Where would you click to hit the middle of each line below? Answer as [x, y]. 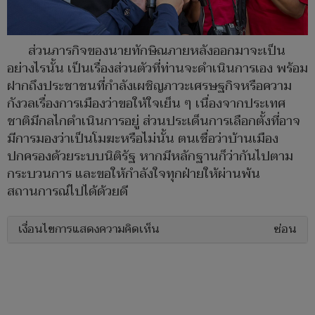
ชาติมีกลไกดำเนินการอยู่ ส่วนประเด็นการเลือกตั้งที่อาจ [154, 122]
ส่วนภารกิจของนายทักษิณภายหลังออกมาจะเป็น [157, 51]
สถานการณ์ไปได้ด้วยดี [67, 192]
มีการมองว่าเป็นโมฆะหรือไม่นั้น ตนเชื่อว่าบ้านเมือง [143, 139]
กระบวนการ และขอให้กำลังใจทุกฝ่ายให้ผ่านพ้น [134, 174]
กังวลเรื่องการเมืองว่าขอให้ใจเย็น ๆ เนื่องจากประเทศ [146, 104]
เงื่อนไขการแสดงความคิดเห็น [89, 230]
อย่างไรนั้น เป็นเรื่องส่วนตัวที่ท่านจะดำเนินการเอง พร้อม [157, 69]
